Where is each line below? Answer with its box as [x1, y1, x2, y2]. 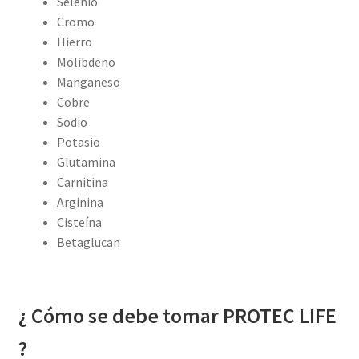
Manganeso [56, 74, 120, 90]
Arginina [56, 194, 103, 210]
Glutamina [56, 154, 115, 170]
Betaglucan [56, 234, 120, 250]
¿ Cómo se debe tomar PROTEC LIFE [18, 303, 337, 329]
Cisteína [56, 214, 102, 230]
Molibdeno [56, 54, 115, 70]
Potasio [56, 134, 100, 150]
